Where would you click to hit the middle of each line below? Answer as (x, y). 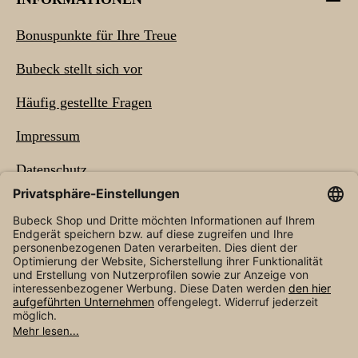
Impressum (48, 135)
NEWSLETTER (66, 275)
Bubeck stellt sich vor (79, 68)
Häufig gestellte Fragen (84, 102)
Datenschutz (52, 169)
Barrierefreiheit (60, 203)
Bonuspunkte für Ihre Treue (96, 35)
